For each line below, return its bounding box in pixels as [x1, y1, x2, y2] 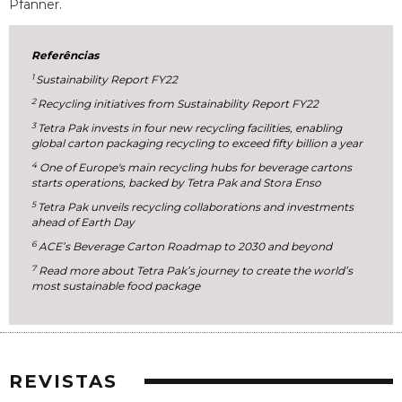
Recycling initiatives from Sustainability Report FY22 [38, 97, 319, 111]
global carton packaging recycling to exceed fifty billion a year [31, 136, 363, 151]
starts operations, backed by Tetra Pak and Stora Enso [31, 176, 322, 190]
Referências [31, 48, 100, 63]
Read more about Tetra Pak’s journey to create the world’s [36, 264, 354, 278]
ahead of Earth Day [31, 215, 135, 230]
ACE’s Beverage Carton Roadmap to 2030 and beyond [36, 240, 333, 254]
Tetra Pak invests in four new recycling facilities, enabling [38, 121, 343, 135]
